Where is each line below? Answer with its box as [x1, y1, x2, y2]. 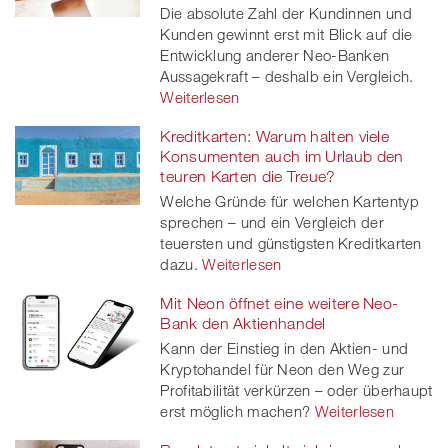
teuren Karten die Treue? [160, 167, 336, 186]
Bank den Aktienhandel [160, 314, 326, 333]
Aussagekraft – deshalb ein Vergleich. [160, 67, 414, 86]
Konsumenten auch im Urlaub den [160, 147, 404, 166]
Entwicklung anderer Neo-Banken [160, 46, 390, 65]
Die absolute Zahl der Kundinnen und [160, 4, 412, 23]
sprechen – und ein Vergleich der [160, 213, 384, 232]
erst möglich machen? [160, 402, 311, 421]
